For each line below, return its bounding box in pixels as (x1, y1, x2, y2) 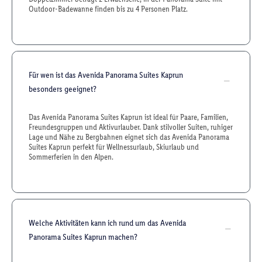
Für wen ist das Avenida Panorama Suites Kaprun (29, 70, 183, 80)
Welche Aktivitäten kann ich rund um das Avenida (29, 218, 186, 228)
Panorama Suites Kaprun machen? (29, 232, 137, 242)
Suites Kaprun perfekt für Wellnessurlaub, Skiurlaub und (29, 142, 199, 152)
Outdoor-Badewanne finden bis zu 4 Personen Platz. (29, 4, 188, 14)
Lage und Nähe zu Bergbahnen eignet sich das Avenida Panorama (29, 132, 229, 142)
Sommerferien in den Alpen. (29, 152, 113, 162)
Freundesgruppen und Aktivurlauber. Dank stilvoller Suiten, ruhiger (29, 122, 233, 132)
